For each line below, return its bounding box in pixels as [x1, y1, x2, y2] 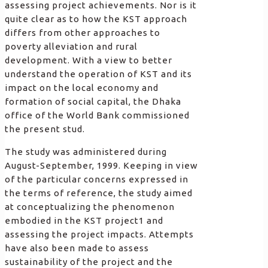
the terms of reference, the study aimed [5, 188, 193, 199]
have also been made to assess [5, 243, 149, 254]
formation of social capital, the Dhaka [5, 96, 181, 107]
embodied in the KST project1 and [5, 215, 163, 226]
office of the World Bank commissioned [5, 110, 190, 121]
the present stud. [5, 124, 85, 135]
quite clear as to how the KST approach [5, 14, 187, 25]
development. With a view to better [5, 55, 172, 66]
